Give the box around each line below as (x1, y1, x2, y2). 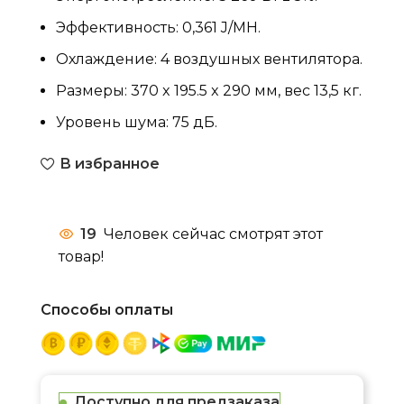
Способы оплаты (41, 300, 173, 318)
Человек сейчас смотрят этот (104, 225, 323, 243)
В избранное (59, 154, 160, 172)
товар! (59, 247, 104, 265)
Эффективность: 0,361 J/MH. (56, 18, 261, 36)
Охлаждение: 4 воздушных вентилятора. (56, 50, 363, 68)
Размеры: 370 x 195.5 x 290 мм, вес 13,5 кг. (56, 81, 362, 99)
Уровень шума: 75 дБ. (56, 113, 217, 131)
